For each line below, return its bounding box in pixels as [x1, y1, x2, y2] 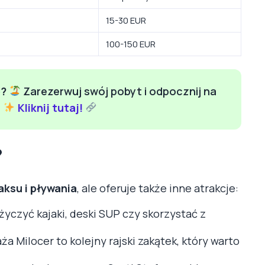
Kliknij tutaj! [17, 100, 83, 115]
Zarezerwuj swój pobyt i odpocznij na [21, 83, 216, 98]
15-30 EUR [106, 14, 146, 27]
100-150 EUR [106, 37, 156, 50]
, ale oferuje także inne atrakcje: [77, 180, 238, 195]
